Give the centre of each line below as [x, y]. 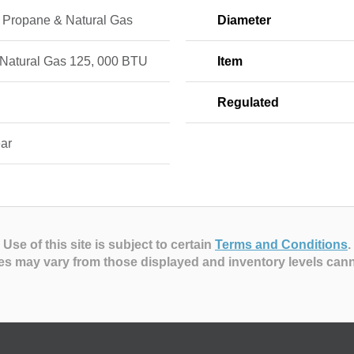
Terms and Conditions [281, 244]
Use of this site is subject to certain [109, 244]
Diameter [244, 20]
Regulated [248, 102]
